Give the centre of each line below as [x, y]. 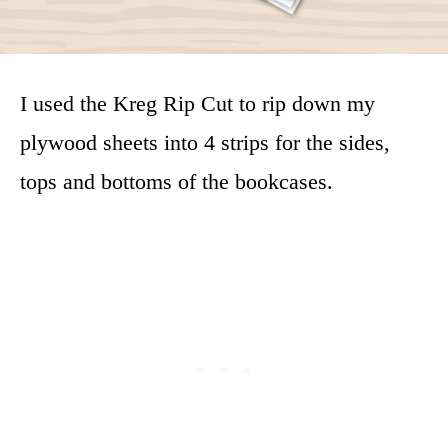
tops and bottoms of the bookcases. [176, 181]
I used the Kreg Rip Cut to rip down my [197, 103]
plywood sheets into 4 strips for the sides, [205, 142]
